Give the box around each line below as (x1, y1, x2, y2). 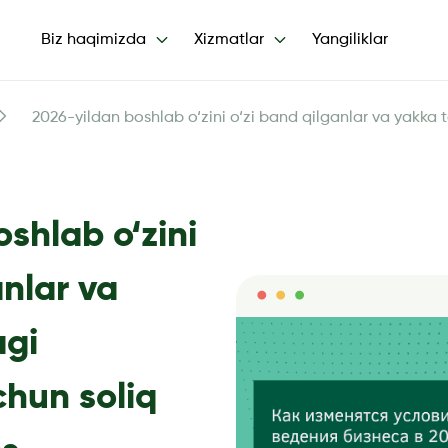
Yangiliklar (312, 32, 388, 48)
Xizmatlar (194, 32, 264, 48)
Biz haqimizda (41, 32, 146, 48)
